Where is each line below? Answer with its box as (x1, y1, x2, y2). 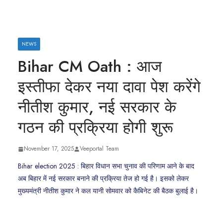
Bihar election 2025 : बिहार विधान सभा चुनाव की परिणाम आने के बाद (18, 161, 194, 171)
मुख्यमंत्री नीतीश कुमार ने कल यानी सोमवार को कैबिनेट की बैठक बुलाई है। (18, 186, 198, 196)
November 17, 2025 (24, 144, 74, 154)
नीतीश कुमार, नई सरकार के (18, 96, 176, 119)
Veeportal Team (80, 144, 119, 154)
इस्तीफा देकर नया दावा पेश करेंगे (18, 75, 201, 99)
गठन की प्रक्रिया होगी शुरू (18, 116, 173, 139)
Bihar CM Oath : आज (18, 55, 162, 78)
